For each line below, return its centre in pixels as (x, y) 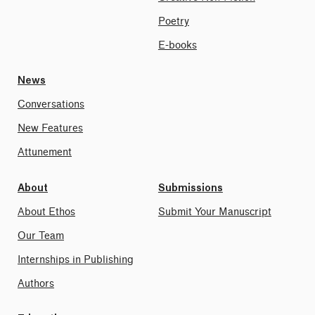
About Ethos (46, 212)
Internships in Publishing (76, 259)
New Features (50, 129)
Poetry (173, 21)
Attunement (45, 153)
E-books (177, 45)
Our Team (41, 236)
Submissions (190, 188)
